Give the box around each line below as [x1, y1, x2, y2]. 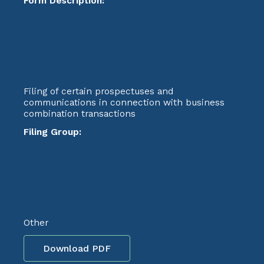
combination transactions [24, 108, 136, 119]
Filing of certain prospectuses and [24, 85, 173, 97]
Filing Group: [24, 126, 81, 137]
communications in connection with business [24, 97, 225, 108]
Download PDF [43, 243, 111, 254]
